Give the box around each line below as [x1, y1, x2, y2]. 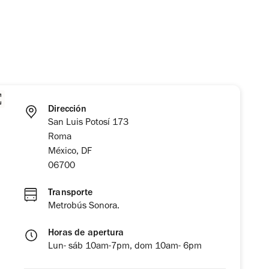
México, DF [48, 147, 92, 157]
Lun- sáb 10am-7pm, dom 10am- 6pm [48, 241, 202, 252]
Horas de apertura [48, 228, 124, 238]
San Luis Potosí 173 [48, 118, 128, 128]
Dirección [48, 104, 86, 115]
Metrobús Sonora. [48, 201, 119, 211]
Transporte [48, 188, 92, 198]
